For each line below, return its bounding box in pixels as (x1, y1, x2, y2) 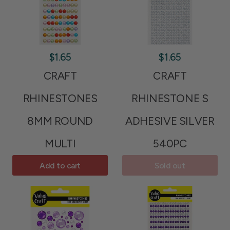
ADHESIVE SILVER (125, 114, 215, 128)
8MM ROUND (27, 114, 93, 128)
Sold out (155, 160, 185, 170)
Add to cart (40, 160, 81, 170)
